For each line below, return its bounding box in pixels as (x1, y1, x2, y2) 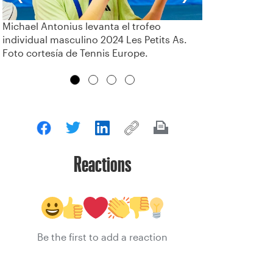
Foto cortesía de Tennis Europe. (2, 48, 148, 58)
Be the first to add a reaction (37, 232, 168, 243)
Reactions (73, 155, 132, 172)
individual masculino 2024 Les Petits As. (2, 34, 187, 45)
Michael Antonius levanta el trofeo (2, 21, 161, 32)
